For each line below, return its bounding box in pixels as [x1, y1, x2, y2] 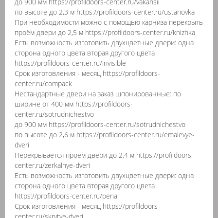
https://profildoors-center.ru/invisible [15, 58, 126, 68]
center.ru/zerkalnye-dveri [15, 161, 90, 170]
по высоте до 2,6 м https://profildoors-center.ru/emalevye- [15, 130, 195, 139]
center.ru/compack [15, 79, 72, 88]
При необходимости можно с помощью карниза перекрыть [15, 18, 203, 27]
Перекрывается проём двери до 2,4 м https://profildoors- [15, 150, 194, 160]
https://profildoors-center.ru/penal [15, 191, 119, 200]
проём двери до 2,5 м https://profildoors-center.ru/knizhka [15, 28, 195, 37]
